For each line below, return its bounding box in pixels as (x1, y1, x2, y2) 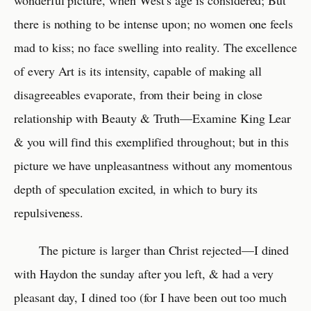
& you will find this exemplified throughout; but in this (14, 133, 289, 151)
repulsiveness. (14, 204, 84, 221)
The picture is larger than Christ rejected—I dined (39, 241, 289, 258)
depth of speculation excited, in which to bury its (14, 180, 258, 198)
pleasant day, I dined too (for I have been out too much (14, 288, 287, 305)
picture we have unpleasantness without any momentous (14, 157, 293, 174)
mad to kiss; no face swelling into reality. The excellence (14, 39, 297, 56)
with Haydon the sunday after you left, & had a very (14, 264, 274, 282)
